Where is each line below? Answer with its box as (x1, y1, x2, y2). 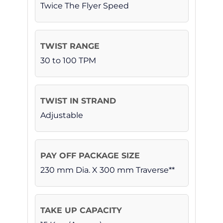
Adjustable (40, 111, 83, 120)
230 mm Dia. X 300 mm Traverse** (40, 165, 175, 175)
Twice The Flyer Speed (40, 1, 129, 11)
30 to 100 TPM (40, 56, 96, 66)
